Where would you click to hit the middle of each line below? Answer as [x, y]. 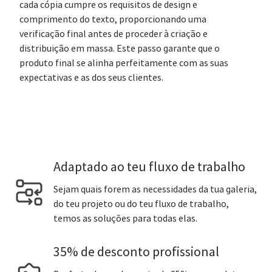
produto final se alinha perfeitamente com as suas [124, 63]
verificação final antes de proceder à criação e [114, 34]
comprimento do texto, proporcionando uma [113, 20]
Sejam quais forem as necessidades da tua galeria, [155, 190]
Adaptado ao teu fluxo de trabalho [149, 167]
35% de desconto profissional [136, 252]
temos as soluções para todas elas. [125, 219]
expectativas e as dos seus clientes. [91, 78]
